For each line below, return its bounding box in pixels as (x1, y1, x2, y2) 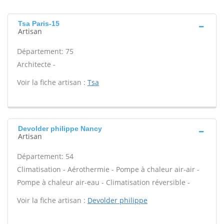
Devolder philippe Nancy (18, 124, 102, 132)
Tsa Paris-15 (18, 19, 59, 27)
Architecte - (17, 59, 55, 69)
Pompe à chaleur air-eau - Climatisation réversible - (17, 177, 190, 187)
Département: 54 (17, 151, 73, 161)
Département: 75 (17, 46, 73, 56)
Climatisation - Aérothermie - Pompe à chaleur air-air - (17, 164, 199, 174)
